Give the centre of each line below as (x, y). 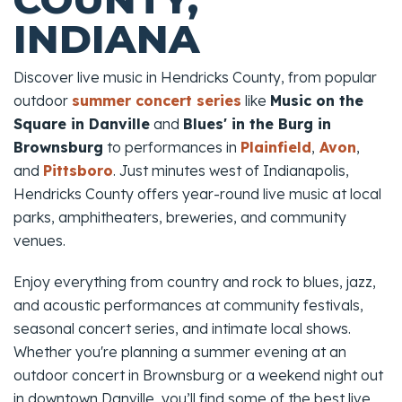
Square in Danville (82, 124)
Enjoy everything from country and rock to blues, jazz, (195, 282)
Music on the (317, 101)
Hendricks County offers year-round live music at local (197, 194)
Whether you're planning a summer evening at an (180, 352)
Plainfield (276, 148)
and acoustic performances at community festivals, (188, 306)
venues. (39, 241)
